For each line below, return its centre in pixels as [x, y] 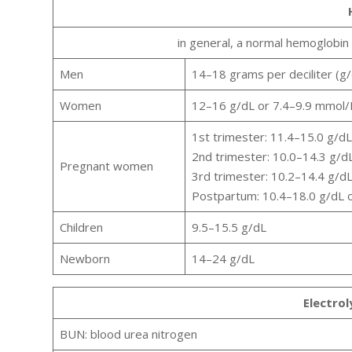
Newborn [84, 259]
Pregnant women [106, 166]
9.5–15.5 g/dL [229, 227]
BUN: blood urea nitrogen [128, 334]
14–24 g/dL [223, 259]
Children [81, 227]
